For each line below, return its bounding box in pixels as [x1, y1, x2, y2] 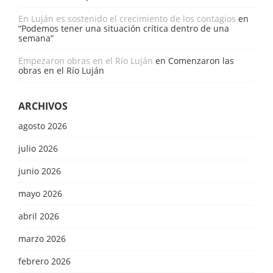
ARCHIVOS [18, 99, 68, 113]
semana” [18, 32, 54, 44]
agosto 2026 [18, 119, 67, 132]
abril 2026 [18, 210, 59, 222]
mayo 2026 [18, 187, 62, 199]
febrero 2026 [18, 255, 71, 267]
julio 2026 [18, 142, 58, 154]
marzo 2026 [18, 232, 66, 244]
